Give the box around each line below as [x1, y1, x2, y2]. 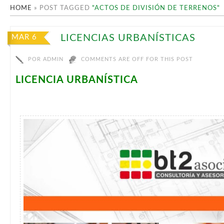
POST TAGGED [39, 4, 92, 11]
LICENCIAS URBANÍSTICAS [60, 32, 195, 43]
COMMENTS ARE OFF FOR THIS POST [81, 56, 193, 62]
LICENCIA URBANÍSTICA [15, 75, 138, 85]
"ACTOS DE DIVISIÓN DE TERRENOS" [92, 4, 220, 11]
